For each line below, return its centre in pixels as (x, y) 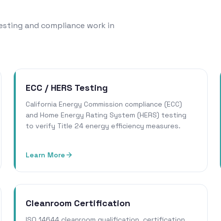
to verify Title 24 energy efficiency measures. (103, 126)
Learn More (45, 155)
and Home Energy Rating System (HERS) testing (106, 115)
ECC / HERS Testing (67, 88)
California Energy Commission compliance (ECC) (104, 104)
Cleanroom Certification (78, 203)
